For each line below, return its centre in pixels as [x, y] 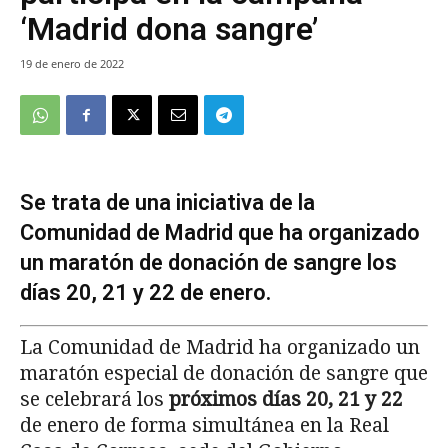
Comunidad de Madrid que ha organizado [220, 233]
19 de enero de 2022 [72, 64]
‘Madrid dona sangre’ [169, 29]
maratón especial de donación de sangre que [224, 374]
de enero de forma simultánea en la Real [204, 426]
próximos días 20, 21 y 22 [283, 400]
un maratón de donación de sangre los [208, 263]
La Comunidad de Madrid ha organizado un [220, 348]
